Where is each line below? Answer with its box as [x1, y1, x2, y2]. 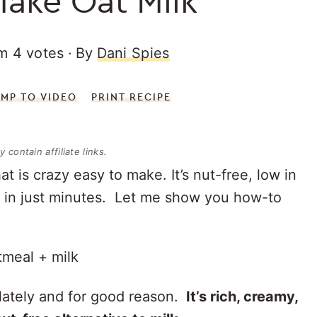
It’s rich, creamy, [183, 288, 298, 305]
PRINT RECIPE [91, 91, 171, 103]
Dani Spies [96, 45, 170, 62]
